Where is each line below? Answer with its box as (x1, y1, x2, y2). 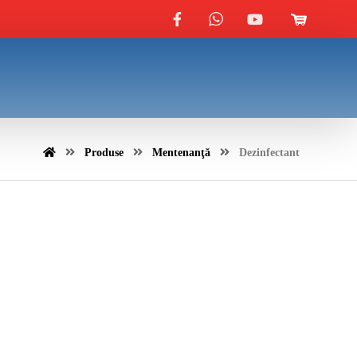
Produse (84, 147, 124, 159)
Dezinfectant (239, 147, 300, 159)
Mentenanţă (152, 147, 210, 159)
